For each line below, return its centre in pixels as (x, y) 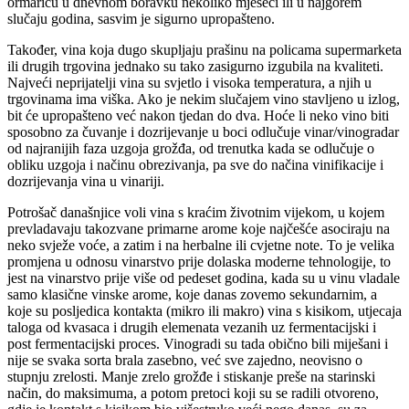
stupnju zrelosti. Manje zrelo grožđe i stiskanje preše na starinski (191, 377)
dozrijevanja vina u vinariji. (86, 182)
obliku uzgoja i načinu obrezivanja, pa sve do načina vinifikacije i (195, 165)
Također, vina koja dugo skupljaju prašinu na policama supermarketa (204, 50)
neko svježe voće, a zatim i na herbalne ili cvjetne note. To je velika (201, 246)
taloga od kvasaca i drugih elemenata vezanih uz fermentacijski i (192, 328)
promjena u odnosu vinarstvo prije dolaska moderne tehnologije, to (199, 262)
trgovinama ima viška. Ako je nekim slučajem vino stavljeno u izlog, (204, 100)
